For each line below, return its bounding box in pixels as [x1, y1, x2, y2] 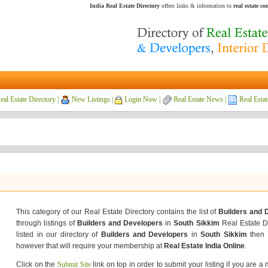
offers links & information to [160, 2, 233, 9]
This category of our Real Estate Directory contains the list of [16, 208, 219, 216]
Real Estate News [173, 95, 223, 103]
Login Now [124, 95, 157, 103]
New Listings [72, 95, 110, 103]
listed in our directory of [16, 230, 101, 239]
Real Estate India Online [164, 242, 245, 250]
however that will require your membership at [16, 242, 165, 250]
